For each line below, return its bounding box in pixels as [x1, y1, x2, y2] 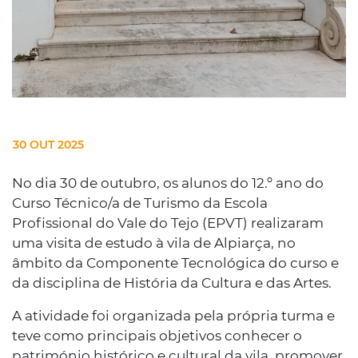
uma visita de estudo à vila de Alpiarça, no [12, 234, 296, 251]
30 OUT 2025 [13, 137, 84, 152]
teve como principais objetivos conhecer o [12, 327, 302, 344]
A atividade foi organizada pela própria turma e [12, 307, 335, 324]
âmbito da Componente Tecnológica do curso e [12, 254, 339, 271]
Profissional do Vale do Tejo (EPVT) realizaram [12, 214, 324, 231]
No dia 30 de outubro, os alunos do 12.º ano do [12, 174, 324, 191]
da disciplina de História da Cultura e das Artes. [12, 274, 335, 291]
